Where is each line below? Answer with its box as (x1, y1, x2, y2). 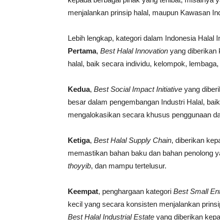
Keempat (68, 187, 98, 195)
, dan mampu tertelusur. (91, 162, 166, 170)
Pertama (68, 47, 96, 55)
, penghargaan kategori (98, 187, 173, 195)
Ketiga (68, 136, 90, 144)
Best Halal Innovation (100, 47, 168, 55)
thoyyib (68, 162, 91, 170)
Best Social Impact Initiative (94, 85, 182, 93)
